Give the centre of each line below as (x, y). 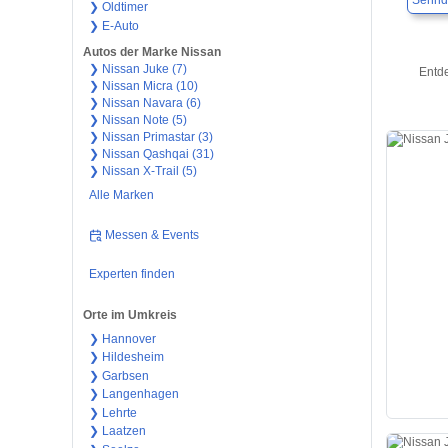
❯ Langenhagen (133, 394)
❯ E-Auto (113, 25)
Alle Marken (121, 195)
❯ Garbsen (118, 375)
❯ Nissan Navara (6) (144, 103)
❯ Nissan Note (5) (137, 120)
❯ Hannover (122, 338)
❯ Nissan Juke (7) (137, 69)
